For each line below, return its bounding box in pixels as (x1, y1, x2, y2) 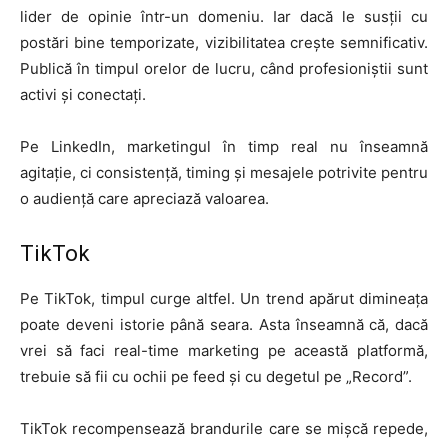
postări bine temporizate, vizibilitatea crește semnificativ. (20, 33, 428, 53)
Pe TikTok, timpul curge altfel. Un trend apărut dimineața (20, 289, 428, 309)
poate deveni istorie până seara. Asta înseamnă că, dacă (20, 315, 428, 335)
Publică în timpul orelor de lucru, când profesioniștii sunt (20, 59, 428, 79)
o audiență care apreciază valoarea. (20, 189, 269, 209)
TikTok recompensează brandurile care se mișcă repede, (20, 419, 428, 439)
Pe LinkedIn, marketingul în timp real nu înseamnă (20, 137, 428, 157)
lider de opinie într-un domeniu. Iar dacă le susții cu (20, 7, 428, 27)
